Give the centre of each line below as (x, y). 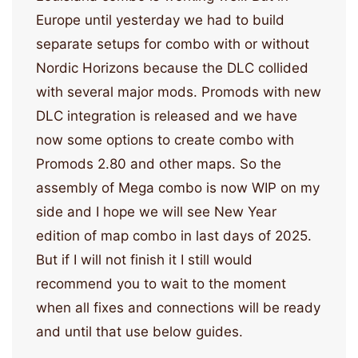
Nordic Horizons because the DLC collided (172, 68)
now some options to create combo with (165, 140)
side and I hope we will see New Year (156, 212)
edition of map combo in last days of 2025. (174, 236)
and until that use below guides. (139, 332)
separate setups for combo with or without (173, 44)
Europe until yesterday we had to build (160, 20)
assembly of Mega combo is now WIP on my (178, 188)
